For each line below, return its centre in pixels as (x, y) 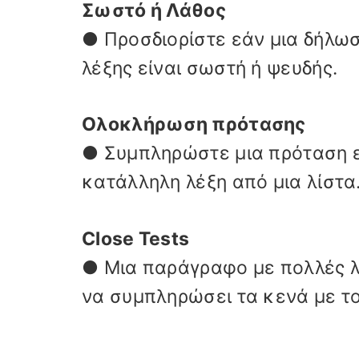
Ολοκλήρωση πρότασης (194, 124)
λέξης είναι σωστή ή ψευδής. (210, 68)
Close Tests (136, 238)
